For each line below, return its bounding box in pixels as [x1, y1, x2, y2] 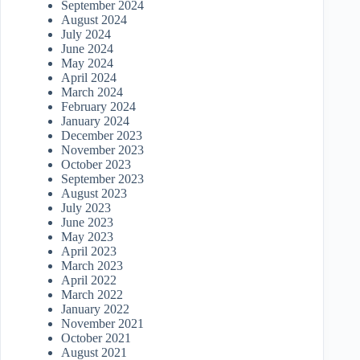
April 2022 [61, 272, 117, 287]
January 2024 [61, 113, 129, 128]
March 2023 [61, 258, 123, 272]
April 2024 [61, 70, 117, 84]
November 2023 [61, 142, 144, 157]
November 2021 [61, 316, 144, 330]
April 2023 [61, 243, 117, 258]
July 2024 [61, 27, 111, 41]
